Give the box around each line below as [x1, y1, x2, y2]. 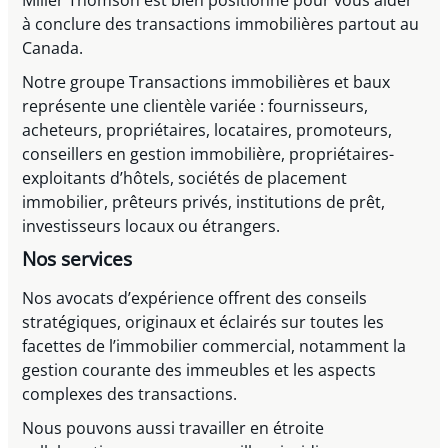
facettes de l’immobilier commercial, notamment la [22, 334, 407, 357]
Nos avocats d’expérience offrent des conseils [22, 286, 368, 309]
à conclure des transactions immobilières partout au [22, 12, 420, 35]
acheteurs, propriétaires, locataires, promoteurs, [22, 119, 393, 142]
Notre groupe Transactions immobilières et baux [22, 71, 391, 94]
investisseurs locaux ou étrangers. [22, 215, 281, 238]
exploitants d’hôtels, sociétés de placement [22, 167, 348, 190]
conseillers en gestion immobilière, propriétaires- [22, 143, 395, 166]
